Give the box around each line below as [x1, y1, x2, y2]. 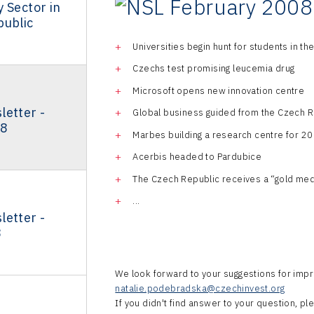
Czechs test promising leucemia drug [132, 62, 295, 75]
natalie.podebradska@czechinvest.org [115, 282, 285, 295]
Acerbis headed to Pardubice [132, 151, 262, 163]
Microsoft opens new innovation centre [132, 84, 305, 97]
